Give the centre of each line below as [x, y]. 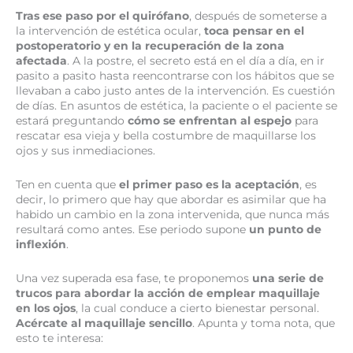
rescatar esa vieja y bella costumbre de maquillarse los [166, 136]
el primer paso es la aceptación [209, 184]
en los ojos [46, 308]
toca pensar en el [254, 31]
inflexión [41, 244]
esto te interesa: [59, 338]
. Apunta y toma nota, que [264, 323]
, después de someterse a [258, 16]
